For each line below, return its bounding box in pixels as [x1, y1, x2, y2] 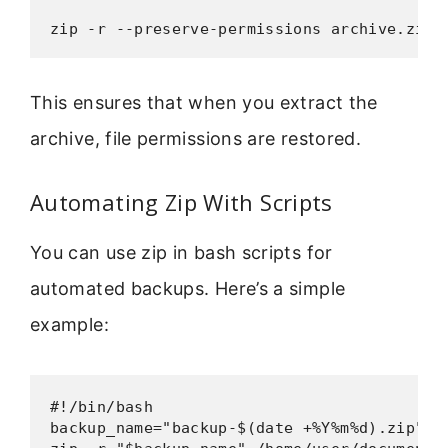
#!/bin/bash [50, 398, 153, 417]
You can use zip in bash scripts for [30, 241, 333, 263]
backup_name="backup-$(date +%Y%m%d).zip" [50, 419, 425, 438]
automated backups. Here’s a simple [30, 277, 346, 299]
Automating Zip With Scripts [30, 186, 333, 217]
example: [30, 313, 109, 335]
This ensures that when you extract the [30, 91, 378, 113]
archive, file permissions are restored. [30, 127, 362, 149]
